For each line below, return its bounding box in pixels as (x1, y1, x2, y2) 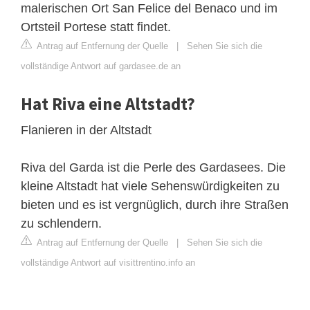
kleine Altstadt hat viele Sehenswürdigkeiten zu (21, 179, 280, 193)
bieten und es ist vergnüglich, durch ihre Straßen (21, 197, 289, 212)
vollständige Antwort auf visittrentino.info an (21, 257, 195, 268)
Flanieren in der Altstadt (21, 122, 152, 137)
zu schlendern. (21, 216, 102, 230)
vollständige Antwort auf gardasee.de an (21, 60, 181, 71)
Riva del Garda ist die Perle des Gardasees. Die (21, 160, 286, 174)
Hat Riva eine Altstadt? (21, 92, 195, 115)
